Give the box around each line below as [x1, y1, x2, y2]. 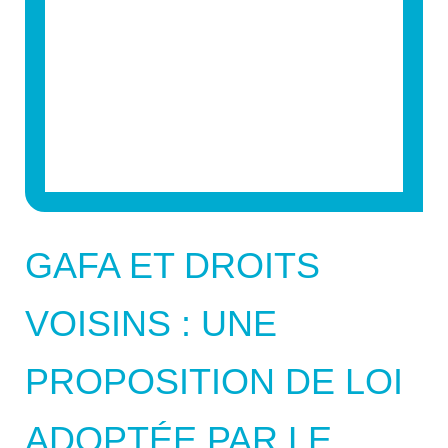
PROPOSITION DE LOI [25, 360, 403, 402]
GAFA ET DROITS [25, 244, 320, 286]
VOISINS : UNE [25, 302, 277, 344]
